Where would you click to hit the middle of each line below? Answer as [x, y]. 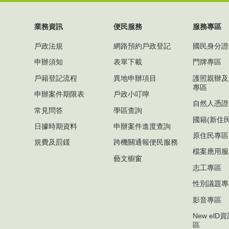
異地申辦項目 [135, 78]
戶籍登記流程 [56, 78]
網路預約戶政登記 [142, 46]
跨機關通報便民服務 [146, 142]
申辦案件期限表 [59, 94]
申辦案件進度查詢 [142, 126]
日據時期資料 [56, 126]
